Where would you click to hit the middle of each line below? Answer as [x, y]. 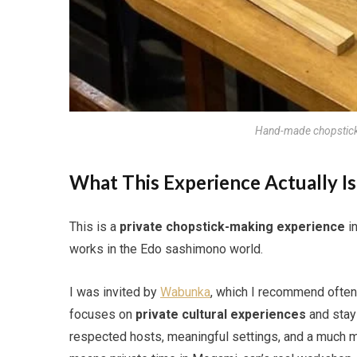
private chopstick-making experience [232, 226]
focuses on [102, 314]
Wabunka [185, 292]
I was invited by [115, 292]
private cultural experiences [221, 314]
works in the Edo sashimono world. [166, 249]
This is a [94, 226]
